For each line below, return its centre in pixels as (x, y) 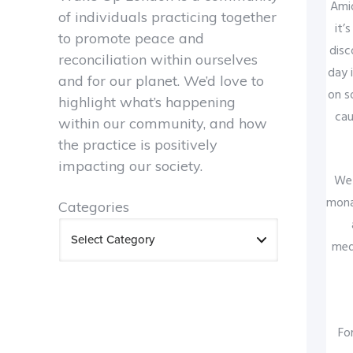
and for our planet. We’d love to (161, 80)
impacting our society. (130, 165)
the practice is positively (137, 144)
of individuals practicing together (167, 17)
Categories (93, 206)
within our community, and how (162, 123)
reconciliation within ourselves (158, 59)
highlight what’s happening (147, 102)
